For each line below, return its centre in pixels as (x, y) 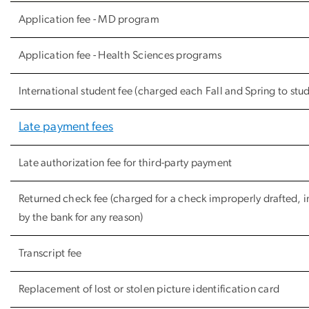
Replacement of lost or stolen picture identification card (149, 289)
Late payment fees (66, 127)
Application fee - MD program (89, 19)
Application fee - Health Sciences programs (120, 55)
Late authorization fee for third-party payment (126, 162)
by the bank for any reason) (81, 217)
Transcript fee (50, 253)
